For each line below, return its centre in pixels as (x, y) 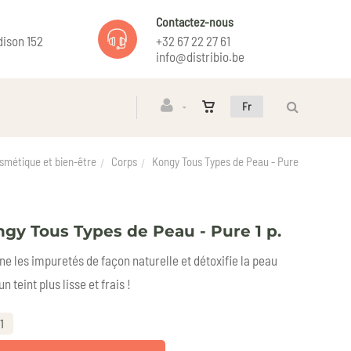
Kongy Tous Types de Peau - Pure (225, 162)
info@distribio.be (200, 56)
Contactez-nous (194, 21)
